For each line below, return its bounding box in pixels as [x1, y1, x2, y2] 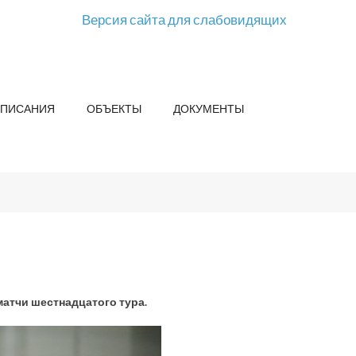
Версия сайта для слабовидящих [82, 11, 287, 28]
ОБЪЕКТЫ [87, 102, 141, 115]
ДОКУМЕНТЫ [173, 102, 244, 115]
